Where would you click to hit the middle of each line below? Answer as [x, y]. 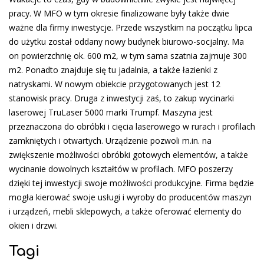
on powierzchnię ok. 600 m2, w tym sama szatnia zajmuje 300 [128, 55]
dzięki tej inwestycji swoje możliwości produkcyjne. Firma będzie [131, 183]
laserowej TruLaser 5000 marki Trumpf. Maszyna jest [111, 112]
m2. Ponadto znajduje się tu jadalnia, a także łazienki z [113, 70]
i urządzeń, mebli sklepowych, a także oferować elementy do [125, 211]
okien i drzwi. [33, 225]
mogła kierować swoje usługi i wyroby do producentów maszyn [130, 197]
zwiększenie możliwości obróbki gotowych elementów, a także [128, 154]
